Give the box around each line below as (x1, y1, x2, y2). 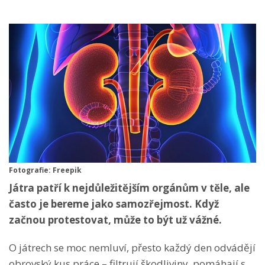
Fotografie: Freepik (9, 164, 82, 175)
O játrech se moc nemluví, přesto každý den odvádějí (9, 240, 256, 254)
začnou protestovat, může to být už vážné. (9, 212, 224, 227)
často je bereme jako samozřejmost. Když (9, 196, 219, 211)
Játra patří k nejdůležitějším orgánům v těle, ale (9, 180, 250, 195)
